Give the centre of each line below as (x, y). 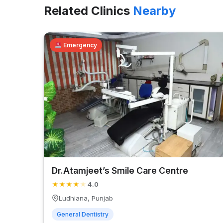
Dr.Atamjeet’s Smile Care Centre (120, 170)
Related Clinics (88, 11)
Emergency (79, 45)
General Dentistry (83, 214)
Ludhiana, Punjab (86, 198)
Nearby (154, 11)
